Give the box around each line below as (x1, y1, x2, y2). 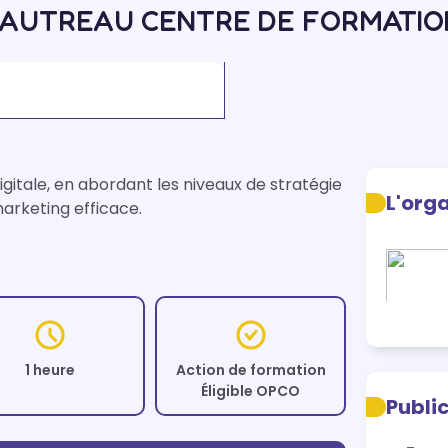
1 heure (24, 360, 75, 380)
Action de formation (175, 360, 326, 380)
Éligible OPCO (201, 381, 301, 401)
